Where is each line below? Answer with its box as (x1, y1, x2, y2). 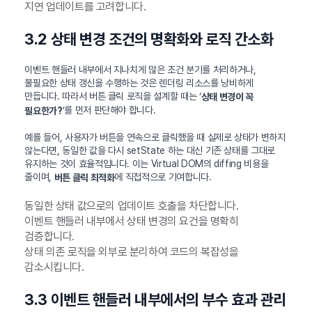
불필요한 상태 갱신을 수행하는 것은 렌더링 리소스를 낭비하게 (24, 77, 253, 88)
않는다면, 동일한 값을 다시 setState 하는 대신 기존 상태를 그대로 (24, 145, 276, 157)
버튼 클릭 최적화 (54, 172, 115, 184)
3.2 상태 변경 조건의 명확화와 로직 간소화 (24, 29, 274, 48)
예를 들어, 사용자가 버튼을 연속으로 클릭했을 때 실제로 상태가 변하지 (24, 132, 286, 143)
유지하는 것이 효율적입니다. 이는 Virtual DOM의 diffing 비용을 (24, 158, 269, 170)
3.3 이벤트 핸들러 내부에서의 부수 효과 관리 (24, 290, 286, 309)
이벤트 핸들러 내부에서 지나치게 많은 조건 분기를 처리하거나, (24, 63, 256, 75)
